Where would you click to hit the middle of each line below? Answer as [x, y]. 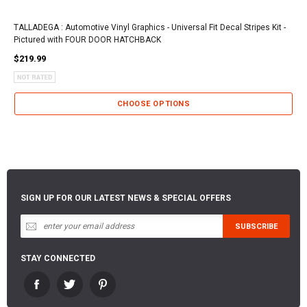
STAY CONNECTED [58, 259]
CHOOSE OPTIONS [153, 104]
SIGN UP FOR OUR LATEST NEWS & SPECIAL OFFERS [126, 198]
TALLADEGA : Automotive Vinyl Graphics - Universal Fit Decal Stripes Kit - [150, 27]
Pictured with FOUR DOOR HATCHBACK [87, 39]
